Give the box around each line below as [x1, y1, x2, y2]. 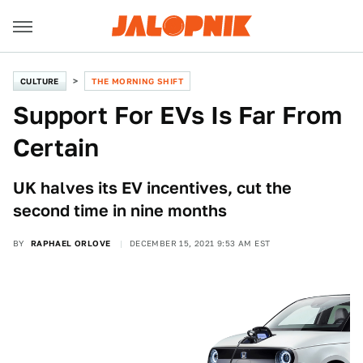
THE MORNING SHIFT [92, 76, 184, 86]
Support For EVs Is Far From [13, 100, 342, 130]
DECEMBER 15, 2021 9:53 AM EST [129, 238, 271, 248]
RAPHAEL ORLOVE [30, 238, 111, 248]
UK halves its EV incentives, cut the [13, 178, 292, 198]
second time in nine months [13, 201, 227, 220]
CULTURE [20, 76, 59, 86]
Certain [13, 133, 99, 162]
